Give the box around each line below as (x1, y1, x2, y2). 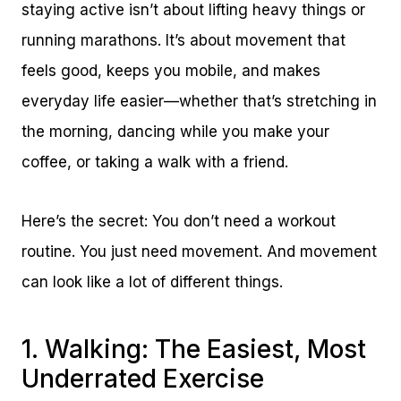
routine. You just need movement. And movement (21, 242, 377, 260)
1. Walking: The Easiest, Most (21, 333, 366, 364)
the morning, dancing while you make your (21, 122, 329, 141)
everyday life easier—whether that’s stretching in (21, 91, 377, 110)
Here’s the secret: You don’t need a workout (21, 211, 336, 230)
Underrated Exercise (21, 363, 264, 394)
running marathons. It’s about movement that (21, 30, 346, 49)
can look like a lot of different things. (21, 272, 283, 291)
